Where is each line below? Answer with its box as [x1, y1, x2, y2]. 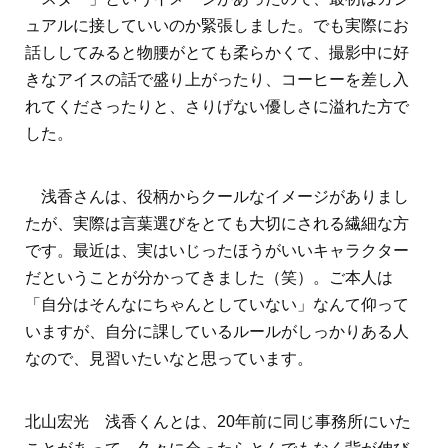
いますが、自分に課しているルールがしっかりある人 [25, 323, 409, 341]
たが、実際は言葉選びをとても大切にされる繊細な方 [25, 215, 409, 233]
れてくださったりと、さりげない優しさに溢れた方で [25, 98, 409, 116]
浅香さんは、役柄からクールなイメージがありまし [25, 188, 409, 206]
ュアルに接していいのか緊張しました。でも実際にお [25, 17, 409, 35]
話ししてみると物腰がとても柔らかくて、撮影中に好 [25, 44, 409, 62]
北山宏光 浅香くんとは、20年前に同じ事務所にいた [25, 413, 411, 431]
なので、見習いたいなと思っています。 [25, 350, 313, 368]
